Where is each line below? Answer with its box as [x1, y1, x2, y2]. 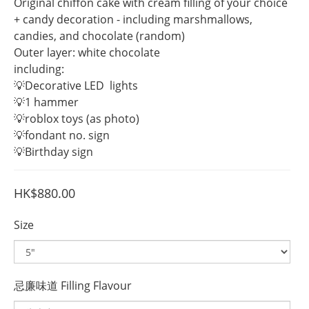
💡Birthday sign [14, 144, 93, 159]
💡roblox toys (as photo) [14, 111, 139, 126]
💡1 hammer [14, 94, 79, 110]
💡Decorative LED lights [14, 78, 138, 93]
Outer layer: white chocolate [14, 45, 160, 60]
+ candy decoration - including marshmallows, [14, 12, 255, 27]
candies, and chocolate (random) [14, 28, 185, 43]
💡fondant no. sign [14, 128, 112, 143]
